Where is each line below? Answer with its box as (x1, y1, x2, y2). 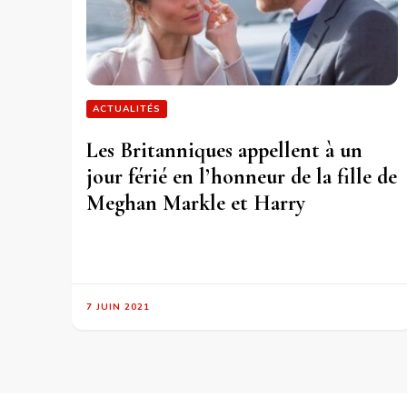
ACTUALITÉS (93, 102, 161, 115)
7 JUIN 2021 (86, 300, 150, 313)
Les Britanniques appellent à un (86, 136, 362, 164)
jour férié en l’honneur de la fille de (86, 163, 397, 190)
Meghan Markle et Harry (86, 189, 305, 216)
